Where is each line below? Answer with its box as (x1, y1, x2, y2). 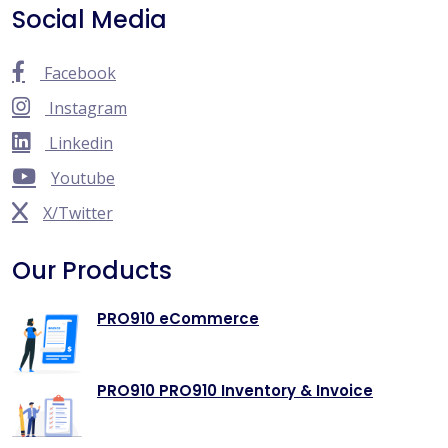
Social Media (12, 2, 167, 36)
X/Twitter (43, 201, 113, 224)
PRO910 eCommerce (97, 307, 259, 329)
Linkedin (45, 131, 113, 154)
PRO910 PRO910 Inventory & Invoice (97, 379, 373, 401)
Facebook (40, 61, 116, 84)
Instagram (45, 96, 127, 119)
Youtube (51, 166, 115, 189)
